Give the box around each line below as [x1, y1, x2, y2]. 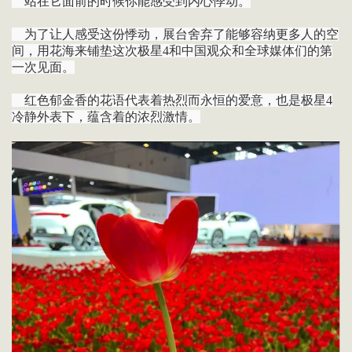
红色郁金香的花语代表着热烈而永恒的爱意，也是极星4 [11, 93, 332, 108]
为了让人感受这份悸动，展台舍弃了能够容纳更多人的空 [11, 27, 339, 42]
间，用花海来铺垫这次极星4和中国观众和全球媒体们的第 [11, 44, 332, 58]
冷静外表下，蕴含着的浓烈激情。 [11, 110, 200, 124]
